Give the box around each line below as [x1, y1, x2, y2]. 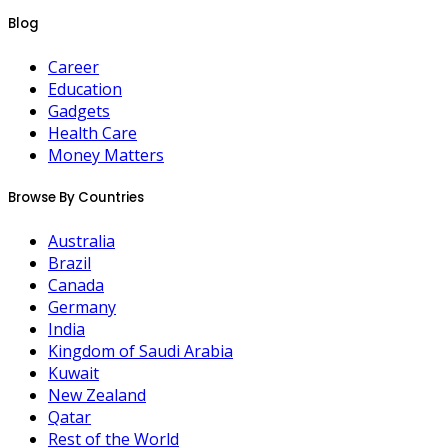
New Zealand [48, 384, 146, 407]
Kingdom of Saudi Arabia [48, 340, 233, 363]
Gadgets [48, 99, 110, 122]
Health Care [48, 121, 137, 144]
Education [48, 77, 122, 100]
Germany [48, 296, 116, 319]
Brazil [48, 252, 91, 275]
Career [48, 55, 99, 78]
